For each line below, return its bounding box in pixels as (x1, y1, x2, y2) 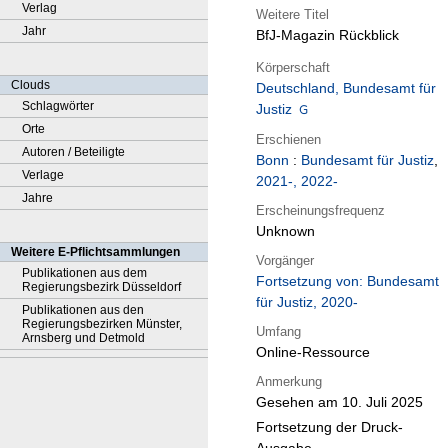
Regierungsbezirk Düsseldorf (22, 280, 181, 294)
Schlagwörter (22, 99, 94, 113)
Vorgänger (256, 252, 314, 268)
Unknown (256, 223, 315, 240)
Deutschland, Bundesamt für (256, 80, 436, 97)
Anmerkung (256, 373, 322, 389)
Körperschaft (256, 59, 330, 75)
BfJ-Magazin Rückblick (256, 27, 399, 44)
